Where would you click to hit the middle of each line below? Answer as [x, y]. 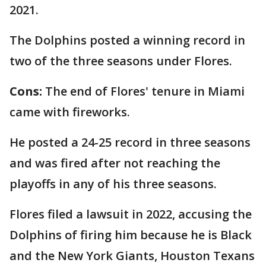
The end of [76, 91]
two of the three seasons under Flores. [121, 61]
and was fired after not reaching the [115, 163]
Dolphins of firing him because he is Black [131, 235]
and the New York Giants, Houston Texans [132, 256]
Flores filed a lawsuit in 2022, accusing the [131, 214]
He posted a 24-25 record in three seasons [130, 142]
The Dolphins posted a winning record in [127, 40]
